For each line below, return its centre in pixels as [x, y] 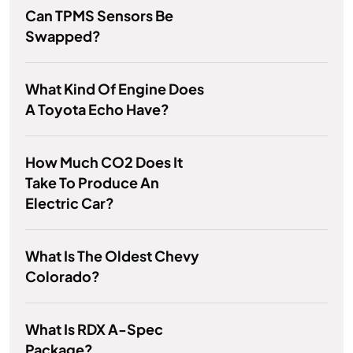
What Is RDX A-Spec [94, 329]
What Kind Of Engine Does [115, 89]
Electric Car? [70, 203]
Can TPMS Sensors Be [99, 16]
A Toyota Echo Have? [97, 110]
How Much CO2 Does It [104, 162]
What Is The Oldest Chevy [112, 256]
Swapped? [63, 36]
